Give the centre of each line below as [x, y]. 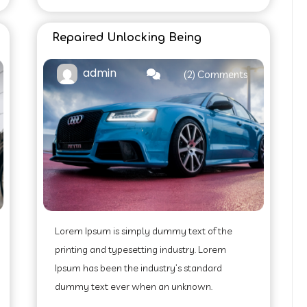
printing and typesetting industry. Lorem [140, 249]
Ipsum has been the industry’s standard [138, 268]
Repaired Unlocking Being [127, 38]
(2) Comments [216, 74]
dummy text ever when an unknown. [134, 286]
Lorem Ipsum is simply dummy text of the [144, 231]
